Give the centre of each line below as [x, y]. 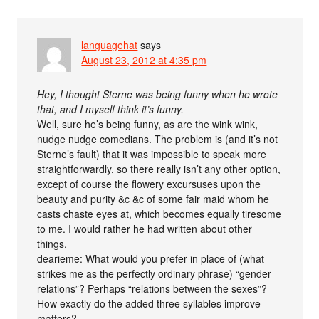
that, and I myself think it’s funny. [111, 109]
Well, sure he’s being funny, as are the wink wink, [148, 124]
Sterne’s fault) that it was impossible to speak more [152, 154]
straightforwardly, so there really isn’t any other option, [159, 169]
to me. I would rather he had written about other [145, 229]
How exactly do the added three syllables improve [149, 304]
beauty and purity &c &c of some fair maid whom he [153, 199]
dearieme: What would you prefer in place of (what [151, 259]
